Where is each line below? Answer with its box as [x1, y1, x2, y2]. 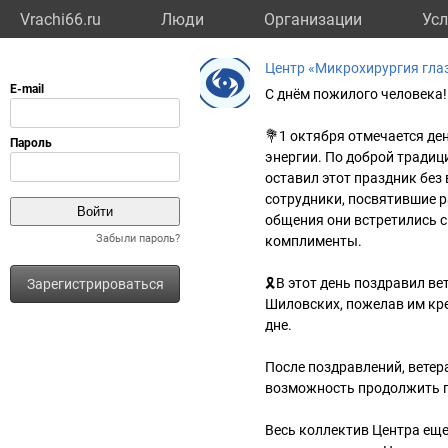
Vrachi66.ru [20, 10, 101, 29]
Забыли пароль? [96, 232, 180, 245]
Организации [264, 10, 362, 29]
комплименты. [265, 233, 362, 249]
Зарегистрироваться [26, 276, 164, 292]
